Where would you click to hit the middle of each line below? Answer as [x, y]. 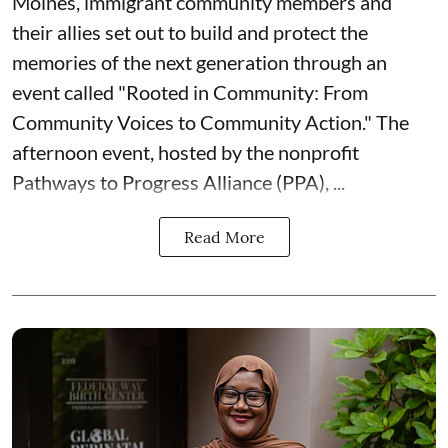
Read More [224, 237]
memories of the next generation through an [199, 62]
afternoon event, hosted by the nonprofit [185, 152]
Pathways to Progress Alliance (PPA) [168, 182]
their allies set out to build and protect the [190, 32]
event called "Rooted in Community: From [190, 92]
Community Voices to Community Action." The [210, 122]
